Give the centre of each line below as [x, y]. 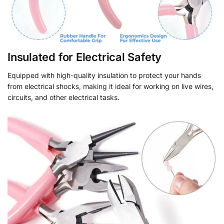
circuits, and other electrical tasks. [63, 97]
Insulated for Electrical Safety [85, 57]
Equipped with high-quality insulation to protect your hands [104, 75]
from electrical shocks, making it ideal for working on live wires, [110, 86]
